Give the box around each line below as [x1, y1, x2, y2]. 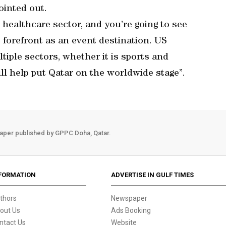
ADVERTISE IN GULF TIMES [111, 171, 194, 179]
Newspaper [111, 194, 148, 202]
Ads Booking [111, 206, 151, 214]
